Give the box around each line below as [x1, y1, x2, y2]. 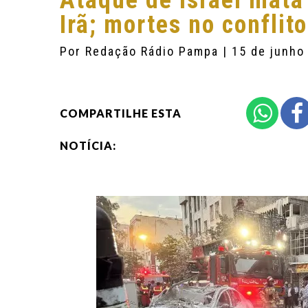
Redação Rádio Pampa [85, 44, 223, 58]
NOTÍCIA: [60, 139, 116, 152]
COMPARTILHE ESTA [60, 107, 181, 120]
